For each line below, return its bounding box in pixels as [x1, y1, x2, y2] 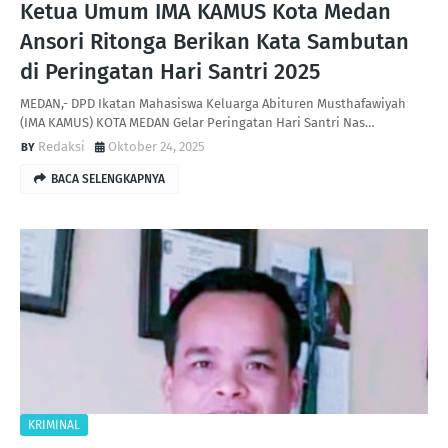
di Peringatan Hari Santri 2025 [20, 58, 320, 85]
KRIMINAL [28, 418, 80, 432]
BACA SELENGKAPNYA [51, 172, 165, 186]
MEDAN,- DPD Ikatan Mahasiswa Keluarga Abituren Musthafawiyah [20, 96, 406, 111]
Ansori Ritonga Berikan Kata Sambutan [20, 28, 409, 55]
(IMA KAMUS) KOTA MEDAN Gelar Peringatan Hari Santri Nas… [20, 115, 375, 130]
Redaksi [38, 139, 85, 154]
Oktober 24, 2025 [108, 139, 205, 154]
